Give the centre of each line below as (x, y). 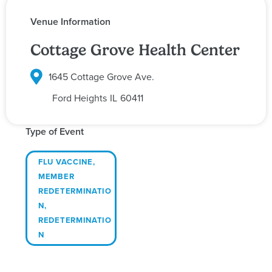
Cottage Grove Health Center (135, 50)
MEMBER (56, 176)
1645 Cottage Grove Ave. (101, 77)
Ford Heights (79, 97)
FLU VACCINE (66, 161)
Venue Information (70, 21)
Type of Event (55, 131)
